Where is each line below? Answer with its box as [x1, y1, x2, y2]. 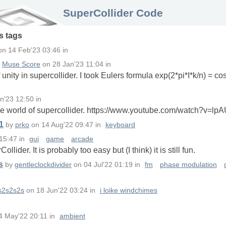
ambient [60, 212, 85, 220]
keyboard [105, 121, 135, 129]
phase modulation [160, 161, 217, 169]
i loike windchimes [100, 187, 157, 195]
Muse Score [2, 61, 40, 69]
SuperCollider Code [63, 7, 163, 19]
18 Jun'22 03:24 [36, 187, 88, 195]
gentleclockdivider [15, 161, 72, 169]
